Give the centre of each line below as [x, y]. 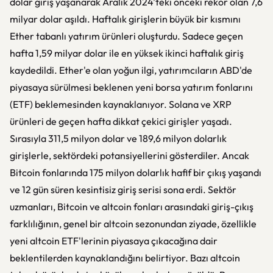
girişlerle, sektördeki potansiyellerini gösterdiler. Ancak [129, 155]
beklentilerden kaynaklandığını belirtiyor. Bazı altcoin [125, 258]
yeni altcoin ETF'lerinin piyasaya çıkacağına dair [114, 241]
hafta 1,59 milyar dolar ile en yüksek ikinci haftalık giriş [127, 53]
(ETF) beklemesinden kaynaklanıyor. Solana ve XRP [121, 104]
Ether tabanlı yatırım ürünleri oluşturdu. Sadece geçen [126, 36]
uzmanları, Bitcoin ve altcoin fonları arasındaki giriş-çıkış [132, 207]
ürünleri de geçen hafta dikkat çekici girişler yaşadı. [121, 121]
